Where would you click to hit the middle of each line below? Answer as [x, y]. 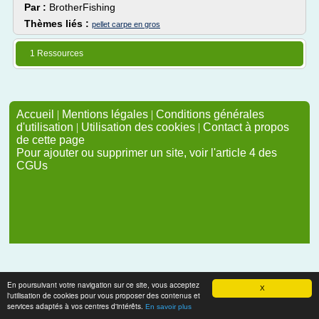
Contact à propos [246, 127]
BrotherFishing [82, 7]
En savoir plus [168, 307]
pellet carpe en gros [126, 24]
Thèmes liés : [58, 23]
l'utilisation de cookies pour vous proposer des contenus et [104, 295]
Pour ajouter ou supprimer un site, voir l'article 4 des [147, 153]
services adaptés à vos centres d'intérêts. [76, 306]
